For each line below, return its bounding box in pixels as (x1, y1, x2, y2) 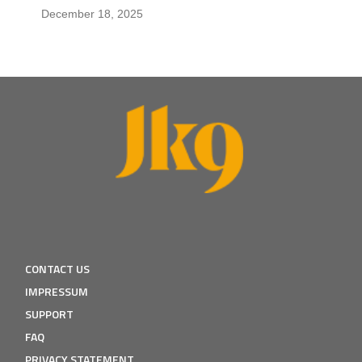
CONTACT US (25, 260, 90, 278)
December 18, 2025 (41, 6, 143, 20)
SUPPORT (25, 305, 74, 323)
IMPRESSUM (25, 283, 88, 301)
